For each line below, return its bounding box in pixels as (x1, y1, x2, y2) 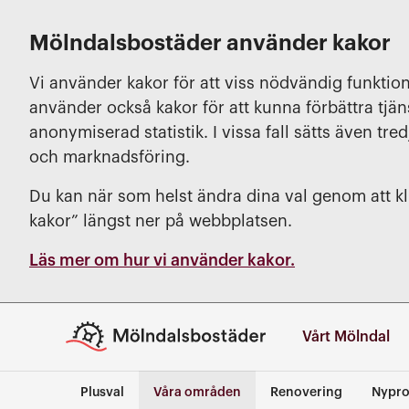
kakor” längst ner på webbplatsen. (29, 213, 292, 229)
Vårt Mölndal (301, 329, 390, 344)
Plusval (80, 386, 124, 399)
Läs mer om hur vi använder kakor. (29, 252, 295, 268)
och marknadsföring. (29, 149, 190, 165)
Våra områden (153, 386, 241, 399)
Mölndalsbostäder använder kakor (29, 32, 391, 54)
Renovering (270, 386, 342, 399)
